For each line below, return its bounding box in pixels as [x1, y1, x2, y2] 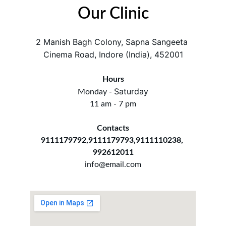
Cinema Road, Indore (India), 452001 [43, 49, 183, 60]
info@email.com [85, 160, 141, 168]
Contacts [97, 124, 129, 132]
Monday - [78, 88, 114, 96]
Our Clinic [77, 6, 149, 22]
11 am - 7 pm [90, 100, 136, 108]
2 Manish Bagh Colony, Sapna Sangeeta [36, 37, 190, 47]
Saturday [114, 86, 148, 96]
